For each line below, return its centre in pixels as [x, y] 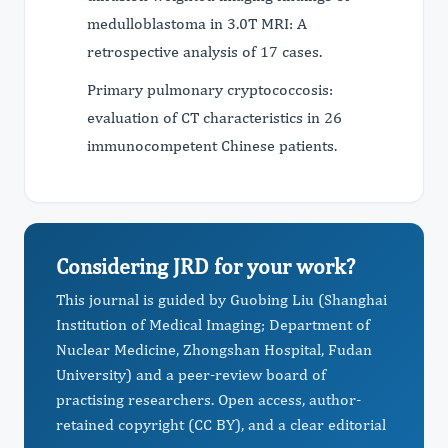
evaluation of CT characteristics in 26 [214, 117]
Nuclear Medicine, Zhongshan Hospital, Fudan [214, 349]
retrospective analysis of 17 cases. [204, 51]
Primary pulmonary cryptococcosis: [210, 89]
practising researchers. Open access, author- [208, 399]
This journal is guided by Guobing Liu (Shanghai [221, 299]
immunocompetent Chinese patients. [212, 145]
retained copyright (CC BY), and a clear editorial [221, 424]
